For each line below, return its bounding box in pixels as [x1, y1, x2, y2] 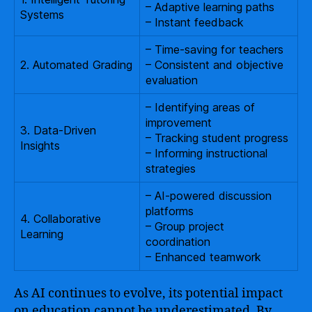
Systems [20, 7, 64, 22]
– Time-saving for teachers [146, 42, 283, 56]
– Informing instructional [146, 146, 267, 160]
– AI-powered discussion [146, 188, 272, 203]
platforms [146, 203, 194, 218]
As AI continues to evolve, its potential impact [14, 285, 283, 302]
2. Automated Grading [20, 57, 132, 72]
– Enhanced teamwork [146, 249, 261, 264]
